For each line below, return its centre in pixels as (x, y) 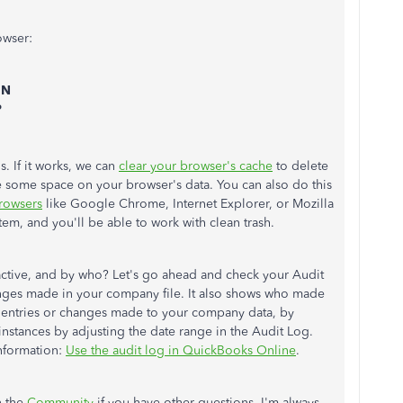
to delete (300, 166)
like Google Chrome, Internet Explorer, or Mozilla (188, 204)
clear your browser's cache (196, 166)
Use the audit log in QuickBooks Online (181, 350)
